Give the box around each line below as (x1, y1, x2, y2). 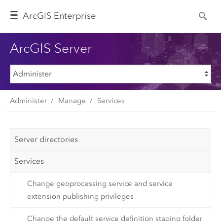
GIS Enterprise (37, 10, 96, 22)
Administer (9, 96, 47, 105)
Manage (58, 96, 86, 105)
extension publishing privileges (27, 191, 134, 201)
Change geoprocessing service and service (27, 179, 173, 188)
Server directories (14, 134, 78, 144)
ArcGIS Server (9, 39, 92, 56)
